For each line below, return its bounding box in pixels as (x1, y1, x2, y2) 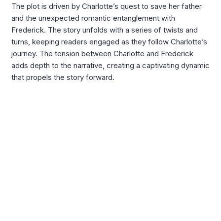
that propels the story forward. (11, 73, 114, 82)
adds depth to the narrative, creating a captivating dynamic (11, 61, 210, 71)
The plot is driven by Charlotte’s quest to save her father (11, 1, 202, 11)
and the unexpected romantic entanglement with (11, 13, 175, 23)
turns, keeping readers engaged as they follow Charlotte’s (11, 37, 207, 47)
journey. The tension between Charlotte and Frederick (11, 49, 193, 59)
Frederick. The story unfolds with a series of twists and (11, 25, 198, 35)
